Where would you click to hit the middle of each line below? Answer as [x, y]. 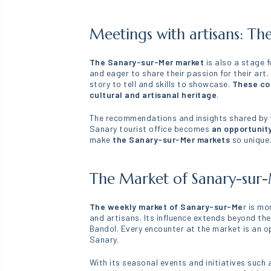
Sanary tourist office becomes [149, 129]
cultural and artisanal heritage [153, 95]
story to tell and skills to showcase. [161, 84]
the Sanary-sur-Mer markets [172, 139]
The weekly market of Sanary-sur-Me [166, 207]
